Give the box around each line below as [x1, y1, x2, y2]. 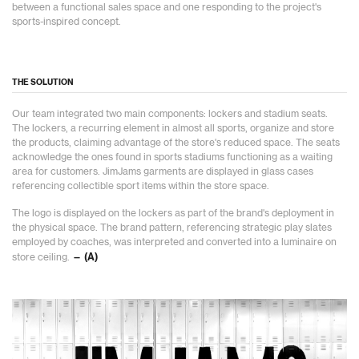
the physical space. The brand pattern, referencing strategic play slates [12, 222, 332, 232]
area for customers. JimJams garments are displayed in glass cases [12, 166, 313, 176]
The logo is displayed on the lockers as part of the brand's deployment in [12, 208, 334, 218]
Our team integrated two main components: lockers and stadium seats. [12, 108, 328, 119]
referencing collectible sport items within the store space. [12, 180, 269, 191]
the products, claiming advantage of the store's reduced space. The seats [12, 137, 340, 147]
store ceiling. [12, 252, 72, 262]
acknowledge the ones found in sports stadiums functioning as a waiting [12, 151, 333, 162]
